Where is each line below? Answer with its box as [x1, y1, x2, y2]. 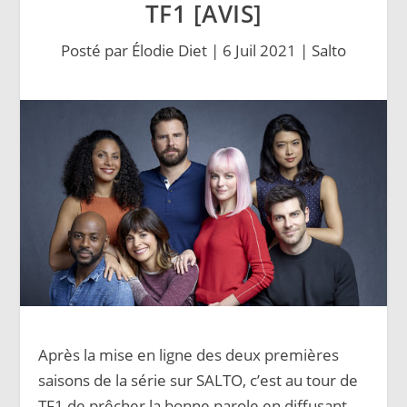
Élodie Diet [132, 40, 207, 61]
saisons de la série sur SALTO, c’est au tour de [38, 369, 359, 391]
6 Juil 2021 [223, 40, 296, 61]
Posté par [61, 40, 132, 61]
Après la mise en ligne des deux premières [38, 343, 340, 365]
